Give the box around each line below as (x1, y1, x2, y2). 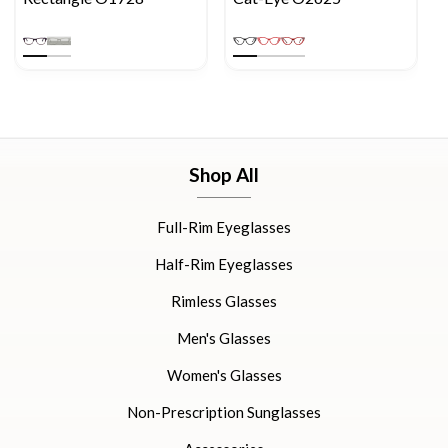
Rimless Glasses (171, 292, 277, 310)
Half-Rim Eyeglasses (155, 255, 293, 273)
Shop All (189, 163, 259, 186)
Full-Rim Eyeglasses (157, 218, 291, 236)
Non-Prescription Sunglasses (127, 403, 321, 421)
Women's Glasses (166, 366, 282, 384)
